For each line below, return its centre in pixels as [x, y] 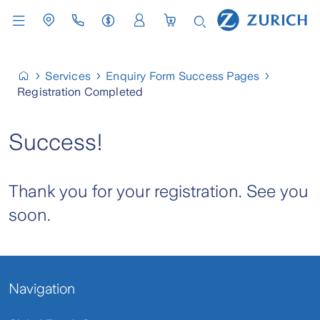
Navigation [42, 289]
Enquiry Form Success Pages [183, 76]
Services [68, 76]
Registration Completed [80, 92]
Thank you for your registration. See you [159, 192]
